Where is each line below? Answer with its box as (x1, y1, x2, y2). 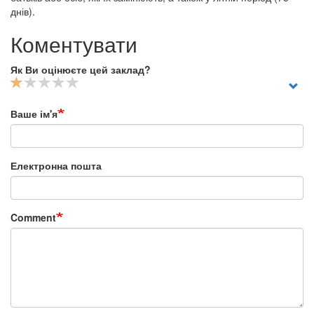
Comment (11, 210, 56, 224)
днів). (11, 4, 35, 18)
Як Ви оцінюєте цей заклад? (11, 62, 151, 76)
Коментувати (11, 29, 137, 59)
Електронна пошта (11, 158, 102, 172)
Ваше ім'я (11, 107, 57, 121)
